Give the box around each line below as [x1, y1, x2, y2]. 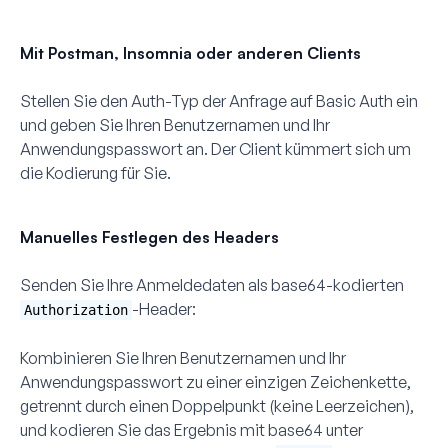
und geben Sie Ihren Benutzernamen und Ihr [20, 114, 330, 135]
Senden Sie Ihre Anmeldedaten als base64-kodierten [20, 274, 404, 295]
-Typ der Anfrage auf [165, 90, 316, 111]
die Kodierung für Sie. [20, 162, 171, 183]
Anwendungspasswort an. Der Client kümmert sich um [20, 138, 411, 159]
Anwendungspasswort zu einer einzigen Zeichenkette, [20, 371, 411, 392]
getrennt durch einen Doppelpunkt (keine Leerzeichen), [20, 395, 414, 416]
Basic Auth [316, 90, 393, 111]
